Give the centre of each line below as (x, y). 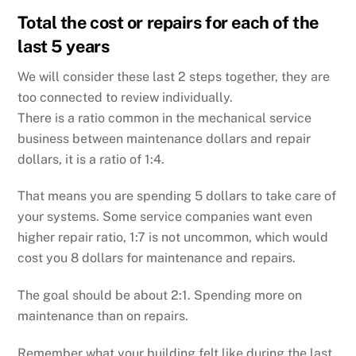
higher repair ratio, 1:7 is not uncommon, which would (173, 238)
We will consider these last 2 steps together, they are (174, 76)
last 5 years (64, 46)
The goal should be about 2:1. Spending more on (160, 296)
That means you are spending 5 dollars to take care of (177, 196)
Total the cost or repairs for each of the (168, 22)
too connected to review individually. (126, 97)
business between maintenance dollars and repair (164, 138)
